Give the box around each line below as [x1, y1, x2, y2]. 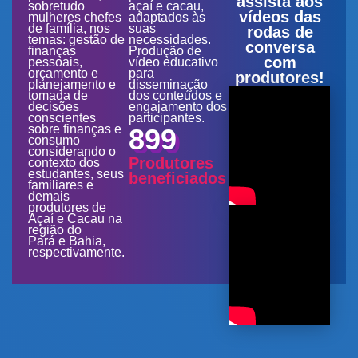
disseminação [129, 77, 208, 91]
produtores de [28, 200, 106, 214]
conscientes [28, 110, 96, 125]
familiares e [28, 177, 93, 192]
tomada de [28, 88, 88, 102]
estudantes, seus [28, 166, 124, 181]
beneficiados [129, 169, 226, 187]
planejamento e [28, 77, 116, 91]
